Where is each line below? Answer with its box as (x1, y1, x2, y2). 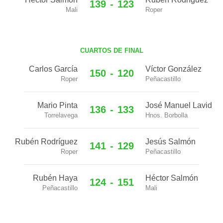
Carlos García (29, 65, 78, 73)
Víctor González (145, 65, 202, 73)
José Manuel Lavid (145, 101, 212, 110)
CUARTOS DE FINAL (80, 47, 143, 54)
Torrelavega (44, 111, 78, 119)
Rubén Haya (33, 174, 78, 182)
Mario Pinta (37, 101, 78, 110)
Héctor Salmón (145, 174, 198, 182)
